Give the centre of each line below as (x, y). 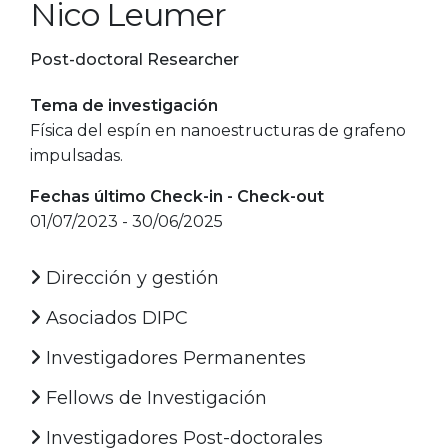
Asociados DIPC (114, 317)
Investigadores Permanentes (173, 357)
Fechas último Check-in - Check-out (177, 196)
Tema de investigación (124, 105)
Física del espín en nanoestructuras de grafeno (218, 130)
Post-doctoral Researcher (134, 59)
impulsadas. (76, 155)
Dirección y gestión (130, 277)
